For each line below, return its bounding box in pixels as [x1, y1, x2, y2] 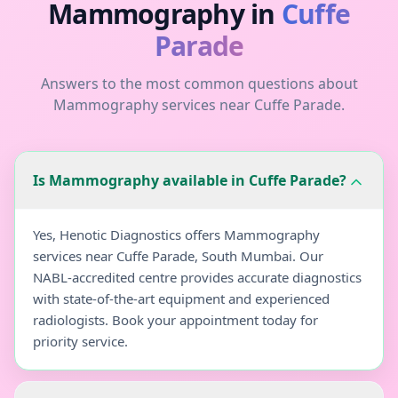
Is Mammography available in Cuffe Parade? [33, 171, 346, 191]
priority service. [33, 332, 128, 351]
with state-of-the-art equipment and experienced [33, 290, 330, 308]
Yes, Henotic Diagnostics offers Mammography [33, 226, 320, 244]
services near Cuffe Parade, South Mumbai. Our [33, 247, 323, 266]
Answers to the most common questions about [40, 74, 358, 94]
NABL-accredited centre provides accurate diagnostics [33, 268, 362, 287]
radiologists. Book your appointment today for [33, 311, 318, 330]
